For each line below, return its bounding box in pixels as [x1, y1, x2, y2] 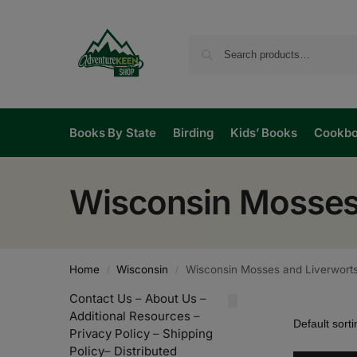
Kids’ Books [229, 125, 297, 140]
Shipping [163, 326, 213, 341]
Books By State [69, 125, 156, 140]
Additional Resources [69, 308, 190, 324]
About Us [145, 291, 197, 306]
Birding [173, 125, 214, 140]
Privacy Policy [69, 326, 150, 341]
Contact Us [69, 291, 132, 306]
